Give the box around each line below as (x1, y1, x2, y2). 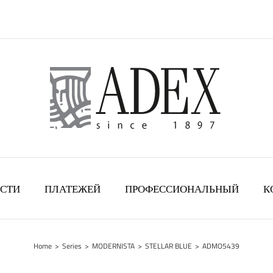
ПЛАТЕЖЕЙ (44, 181, 101, 197)
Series (62, 239, 82, 252)
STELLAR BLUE (145, 239, 192, 252)
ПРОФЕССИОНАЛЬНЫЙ (125, 181, 239, 197)
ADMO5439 (202, 239, 239, 252)
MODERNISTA (92, 239, 135, 252)
